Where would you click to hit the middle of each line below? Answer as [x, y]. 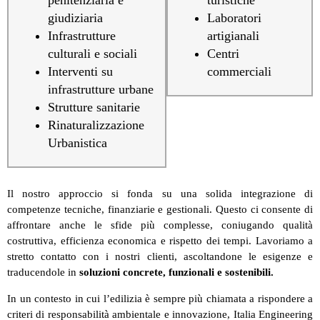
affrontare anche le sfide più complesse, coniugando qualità [160, 225]
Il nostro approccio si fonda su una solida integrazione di [160, 194]
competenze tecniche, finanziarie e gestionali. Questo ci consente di [160, 210]
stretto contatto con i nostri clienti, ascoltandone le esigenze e [160, 257]
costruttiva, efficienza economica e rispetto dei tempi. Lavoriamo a [160, 241]
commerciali [239, 72]
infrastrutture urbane [101, 90]
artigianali [233, 36]
